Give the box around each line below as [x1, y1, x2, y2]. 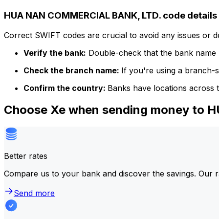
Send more [14, 188, 55, 198]
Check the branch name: [23, 65, 121, 75]
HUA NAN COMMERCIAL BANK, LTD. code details [4, 10, 217, 21]
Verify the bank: [23, 47, 86, 58]
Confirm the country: [23, 83, 108, 93]
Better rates [4, 151, 47, 161]
